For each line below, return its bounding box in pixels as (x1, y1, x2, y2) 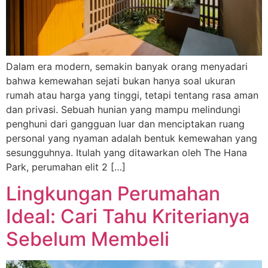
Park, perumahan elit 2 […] (6, 160, 126, 173)
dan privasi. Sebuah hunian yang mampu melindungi (6, 103, 240, 115)
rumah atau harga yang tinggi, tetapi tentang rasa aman (6, 89, 258, 101)
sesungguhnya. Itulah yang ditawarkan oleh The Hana (6, 146, 247, 159)
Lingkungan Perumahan (6, 182, 220, 206)
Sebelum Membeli (6, 227, 169, 251)
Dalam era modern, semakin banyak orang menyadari (6, 60, 248, 72)
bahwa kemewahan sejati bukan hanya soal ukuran (6, 74, 235, 87)
